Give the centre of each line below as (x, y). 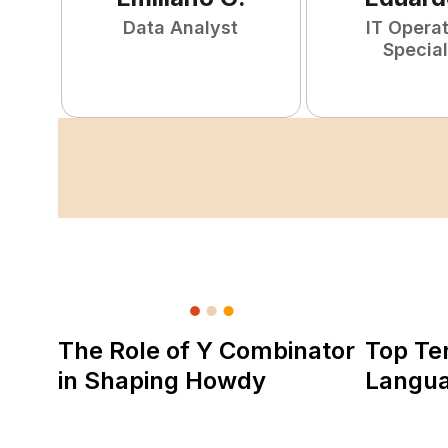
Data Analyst (181, 27)
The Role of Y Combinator (206, 350)
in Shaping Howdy (162, 380)
